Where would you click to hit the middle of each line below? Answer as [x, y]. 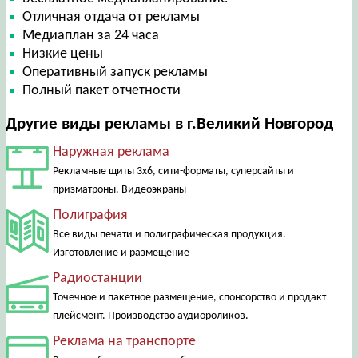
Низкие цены [63, 54]
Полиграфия [90, 215]
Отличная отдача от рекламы [111, 17]
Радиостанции [97, 278]
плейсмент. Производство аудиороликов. [150, 316]
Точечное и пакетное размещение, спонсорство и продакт [189, 297]
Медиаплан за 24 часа [91, 35]
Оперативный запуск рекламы [115, 72]
